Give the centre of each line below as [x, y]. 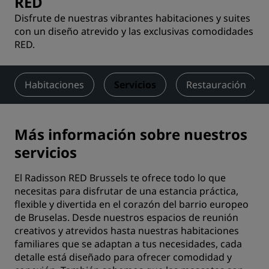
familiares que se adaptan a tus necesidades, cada [128, 244]
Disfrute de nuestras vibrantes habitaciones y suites [132, 18]
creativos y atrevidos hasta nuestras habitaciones [127, 231]
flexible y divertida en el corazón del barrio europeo [131, 204]
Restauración [216, 85]
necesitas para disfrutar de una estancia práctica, [126, 191]
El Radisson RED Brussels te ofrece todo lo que [120, 178]
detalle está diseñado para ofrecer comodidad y [123, 257]
